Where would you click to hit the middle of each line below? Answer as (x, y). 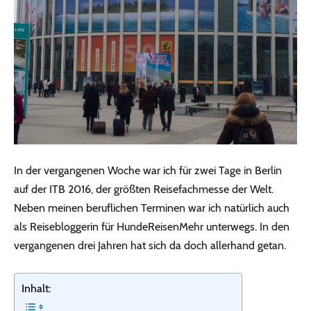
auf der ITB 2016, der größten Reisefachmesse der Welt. (144, 190)
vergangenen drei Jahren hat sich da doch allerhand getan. (150, 246)
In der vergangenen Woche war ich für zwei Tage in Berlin (148, 171)
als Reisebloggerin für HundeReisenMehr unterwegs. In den (152, 227)
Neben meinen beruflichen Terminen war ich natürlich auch (152, 208)
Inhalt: (36, 289)
